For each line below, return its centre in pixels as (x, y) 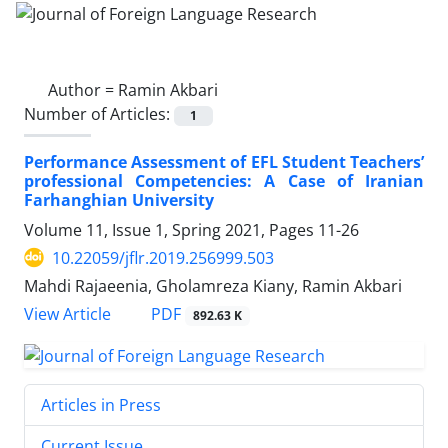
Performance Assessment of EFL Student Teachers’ (224, 161)
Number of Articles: (99, 113)
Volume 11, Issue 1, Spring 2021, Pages (171, 229)
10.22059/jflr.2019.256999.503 (163, 257)
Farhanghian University (119, 199)
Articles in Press (101, 404)
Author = (83, 89)
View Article (67, 314)
